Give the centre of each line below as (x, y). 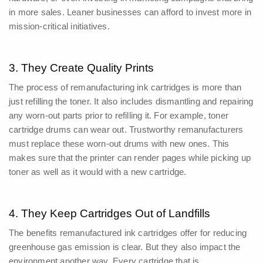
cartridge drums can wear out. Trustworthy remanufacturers (126, 130)
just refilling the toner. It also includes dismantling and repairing (131, 102)
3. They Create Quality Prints (81, 68)
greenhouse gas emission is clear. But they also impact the (125, 247)
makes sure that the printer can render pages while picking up (130, 158)
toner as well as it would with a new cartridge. (98, 172)
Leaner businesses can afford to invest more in (159, 12)
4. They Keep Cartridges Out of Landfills (109, 214)
